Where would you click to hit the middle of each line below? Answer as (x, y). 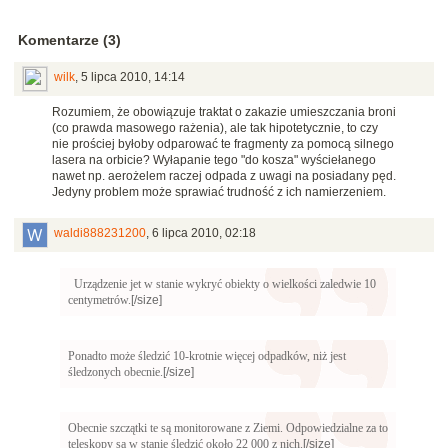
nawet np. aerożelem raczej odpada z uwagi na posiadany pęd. (224, 176)
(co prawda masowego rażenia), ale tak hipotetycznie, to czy (215, 128)
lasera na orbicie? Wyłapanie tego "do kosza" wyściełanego (214, 160)
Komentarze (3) (69, 40)
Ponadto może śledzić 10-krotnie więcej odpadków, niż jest (207, 356)
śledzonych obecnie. (115, 372)
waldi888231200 (100, 233)
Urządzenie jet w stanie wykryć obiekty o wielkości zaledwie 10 (225, 284)
